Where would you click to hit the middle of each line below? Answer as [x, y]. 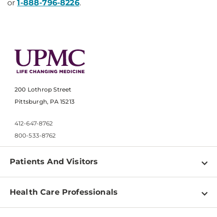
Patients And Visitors [54, 162]
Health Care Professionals [64, 192]
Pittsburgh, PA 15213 [45, 102]
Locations [29, 204]
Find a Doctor [37, 188]
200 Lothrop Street [43, 90]
